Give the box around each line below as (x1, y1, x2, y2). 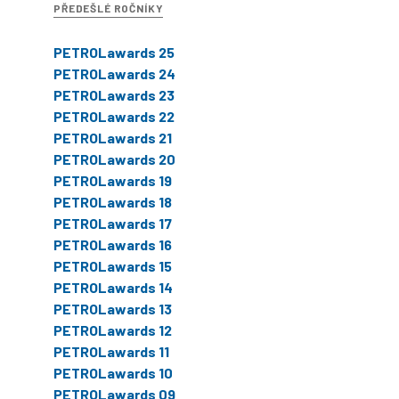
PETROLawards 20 (53, 150, 175, 167)
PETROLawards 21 (53, 128, 172, 146)
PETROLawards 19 (53, 171, 172, 189)
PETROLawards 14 (53, 278, 173, 296)
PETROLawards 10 (53, 363, 173, 381)
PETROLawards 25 (53, 43, 175, 61)
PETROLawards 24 (53, 64, 175, 82)
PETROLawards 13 (53, 299, 172, 317)
